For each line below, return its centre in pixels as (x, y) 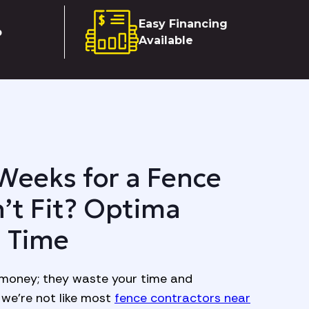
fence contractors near (182, 298)
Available (166, 40)
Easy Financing (183, 23)
